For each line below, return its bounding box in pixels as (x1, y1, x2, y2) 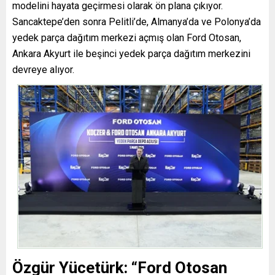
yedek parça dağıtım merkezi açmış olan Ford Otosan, (12, 32, 241, 44)
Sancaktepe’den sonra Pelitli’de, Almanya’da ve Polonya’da (12, 16, 261, 28)
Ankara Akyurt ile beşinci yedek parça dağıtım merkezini (12, 48, 250, 60)
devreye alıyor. (12, 64, 74, 76)
